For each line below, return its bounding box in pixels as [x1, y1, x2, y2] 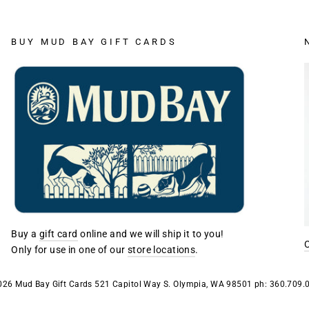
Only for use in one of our [11, 244, 128, 257]
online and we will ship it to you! [77, 228, 227, 241]
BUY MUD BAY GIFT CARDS [11, 37, 177, 47]
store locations [127, 244, 196, 257]
